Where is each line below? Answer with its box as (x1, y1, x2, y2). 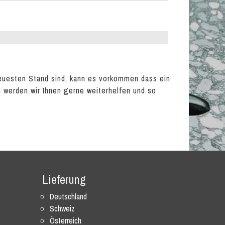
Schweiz (49, 203, 75, 214)
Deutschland (49, 191, 87, 202)
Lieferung (42, 171, 86, 187)
